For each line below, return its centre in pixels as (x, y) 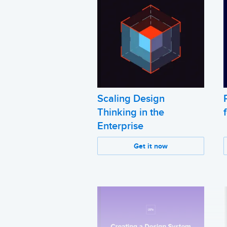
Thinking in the (131, 113)
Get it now (151, 146)
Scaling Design (131, 99)
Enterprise (120, 126)
